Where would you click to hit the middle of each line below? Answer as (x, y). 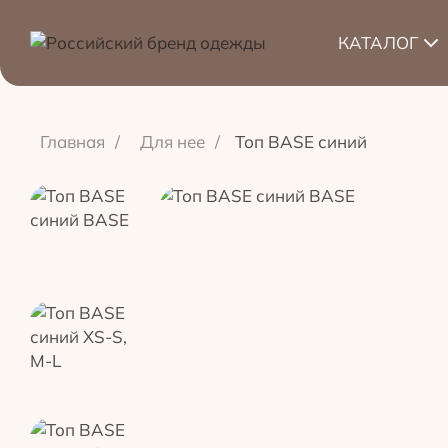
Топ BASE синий (301, 141)
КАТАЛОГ (377, 42)
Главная (72, 141)
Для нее (172, 141)
